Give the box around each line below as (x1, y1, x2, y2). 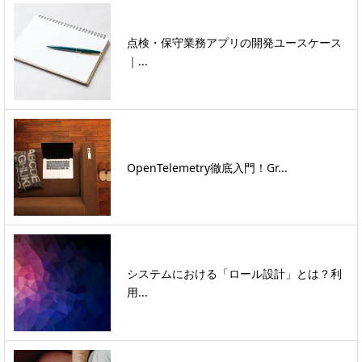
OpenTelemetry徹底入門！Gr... (127, 159, 288, 175)
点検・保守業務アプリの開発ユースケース (127, 35, 342, 51)
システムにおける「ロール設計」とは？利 (127, 266, 342, 282)
